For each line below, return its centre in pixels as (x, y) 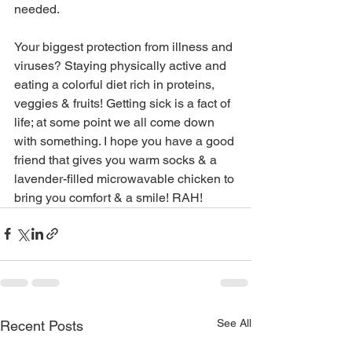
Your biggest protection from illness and (125, 46)
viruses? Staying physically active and (122, 65)
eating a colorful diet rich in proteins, (116, 84)
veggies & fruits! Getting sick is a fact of (124, 103)
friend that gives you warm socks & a (117, 159)
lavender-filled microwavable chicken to (126, 178)
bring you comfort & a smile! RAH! (108, 197)
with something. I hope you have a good (126, 141)
